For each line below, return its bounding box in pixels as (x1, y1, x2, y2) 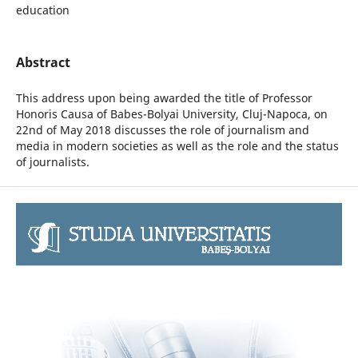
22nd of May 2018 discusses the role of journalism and (15, 122, 309, 138)
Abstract (15, 54, 70, 71)
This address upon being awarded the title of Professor (15, 90, 312, 106)
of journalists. (15, 154, 89, 170)
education (15, 2, 70, 18)
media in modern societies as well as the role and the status (15, 138, 339, 154)
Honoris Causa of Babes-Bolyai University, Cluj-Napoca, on (15, 106, 328, 122)
